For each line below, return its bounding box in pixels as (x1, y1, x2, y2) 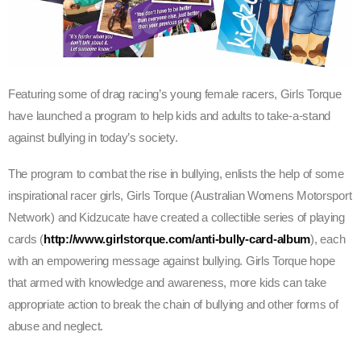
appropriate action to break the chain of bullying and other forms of (8, 297, 338, 311)
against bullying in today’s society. (8, 131, 178, 144)
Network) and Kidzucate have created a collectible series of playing (8, 210, 345, 224)
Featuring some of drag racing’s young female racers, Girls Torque (8, 87, 342, 101)
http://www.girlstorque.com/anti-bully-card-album (44, 232, 311, 246)
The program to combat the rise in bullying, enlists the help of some (8, 167, 344, 180)
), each (310, 232, 346, 246)
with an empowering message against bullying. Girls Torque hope (8, 254, 335, 268)
